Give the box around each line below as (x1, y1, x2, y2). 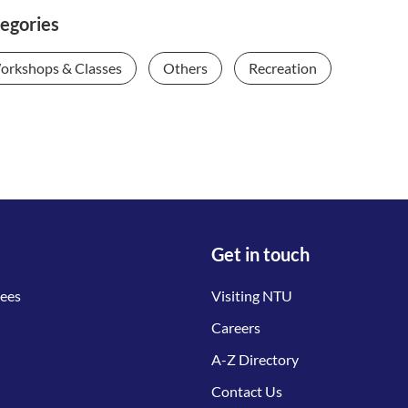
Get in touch (211, 243, 310, 266)
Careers (211, 319, 260, 337)
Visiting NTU (211, 287, 292, 305)
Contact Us (211, 382, 282, 401)
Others (163, 59, 208, 77)
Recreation (249, 59, 317, 77)
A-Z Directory (211, 351, 299, 369)
